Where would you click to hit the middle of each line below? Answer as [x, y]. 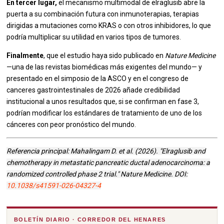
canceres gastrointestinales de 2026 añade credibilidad [93, 90]
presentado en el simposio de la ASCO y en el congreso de [98, 79]
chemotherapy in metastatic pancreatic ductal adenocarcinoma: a [108, 163]
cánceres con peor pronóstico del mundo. [71, 125]
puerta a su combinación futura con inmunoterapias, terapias [103, 14]
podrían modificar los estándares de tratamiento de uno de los [104, 113]
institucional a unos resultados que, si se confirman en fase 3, [103, 102]
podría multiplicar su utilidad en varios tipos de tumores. [94, 37]
